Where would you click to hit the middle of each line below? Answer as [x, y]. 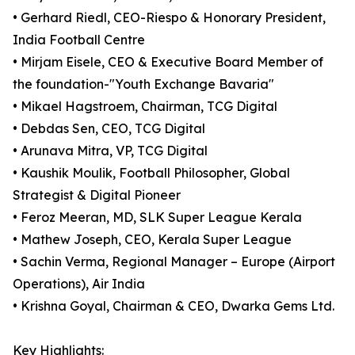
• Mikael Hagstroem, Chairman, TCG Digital [145, 107]
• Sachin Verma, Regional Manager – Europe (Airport [174, 262]
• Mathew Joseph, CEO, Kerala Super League [152, 240]
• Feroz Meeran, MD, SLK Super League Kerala [157, 218]
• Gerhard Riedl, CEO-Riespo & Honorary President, [169, 18]
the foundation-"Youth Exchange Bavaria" [143, 84]
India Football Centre [79, 40]
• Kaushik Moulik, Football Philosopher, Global [151, 173]
